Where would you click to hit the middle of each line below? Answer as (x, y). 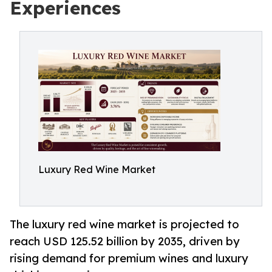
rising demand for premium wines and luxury (129, 258)
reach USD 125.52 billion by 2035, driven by (125, 241)
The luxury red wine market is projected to (124, 224)
